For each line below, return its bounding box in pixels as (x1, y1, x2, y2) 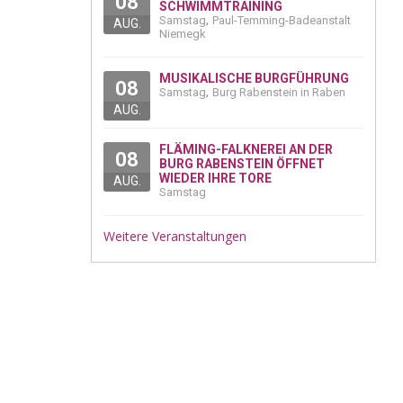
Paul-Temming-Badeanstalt (212, 13, 351, 28)
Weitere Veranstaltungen (103, 228, 246, 246)
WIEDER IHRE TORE (159, 171, 272, 186)
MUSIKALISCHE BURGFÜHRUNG (159, 71, 349, 86)
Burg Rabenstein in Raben (212, 85, 345, 100)
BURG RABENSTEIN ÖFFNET (159, 157, 325, 172)
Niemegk (159, 27, 206, 41)
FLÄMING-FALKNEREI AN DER (159, 142, 333, 157)
